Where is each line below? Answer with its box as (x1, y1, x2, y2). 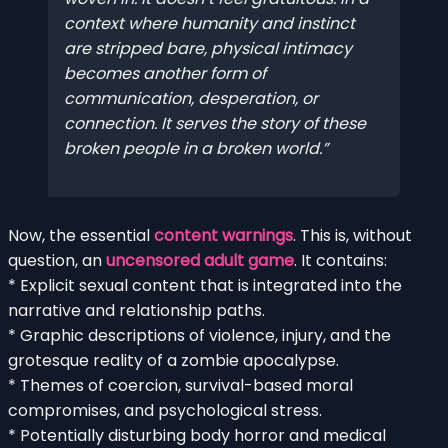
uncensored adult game (106, 248, 294, 272)
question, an (8, 248, 106, 272)
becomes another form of (64, 62, 266, 86)
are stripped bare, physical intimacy (64, 37, 352, 61)
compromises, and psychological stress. (8, 398, 322, 422)
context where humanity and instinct (64, 12, 355, 36)
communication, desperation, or (64, 87, 318, 111)
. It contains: (294, 248, 387, 272)
